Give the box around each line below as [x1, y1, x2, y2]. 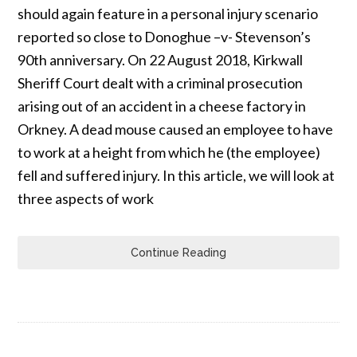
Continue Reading [131, 246, 226, 259]
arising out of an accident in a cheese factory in [18, 97, 307, 115]
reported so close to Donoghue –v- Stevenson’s [18, 28, 312, 45]
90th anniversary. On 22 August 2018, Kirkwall [18, 51, 304, 69]
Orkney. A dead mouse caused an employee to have [18, 120, 334, 138]
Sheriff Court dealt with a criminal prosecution [18, 74, 304, 92]
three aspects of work [18, 190, 155, 207]
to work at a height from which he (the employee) [18, 143, 321, 161]
